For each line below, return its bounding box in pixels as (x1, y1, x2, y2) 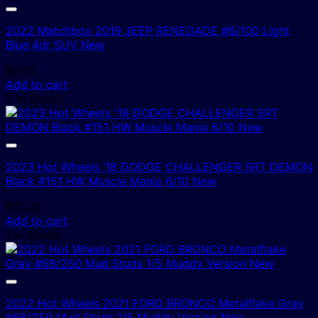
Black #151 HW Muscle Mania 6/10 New (6, 173, 216, 188)
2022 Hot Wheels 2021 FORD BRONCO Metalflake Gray (6, 295, 304, 310)
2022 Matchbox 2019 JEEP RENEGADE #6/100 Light (6, 23, 290, 38)
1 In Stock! (6, 227, 61, 242)
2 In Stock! (6, 91, 63, 106)
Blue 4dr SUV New (6, 37, 105, 52)
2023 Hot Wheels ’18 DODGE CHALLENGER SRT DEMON (6, 159, 312, 174)
